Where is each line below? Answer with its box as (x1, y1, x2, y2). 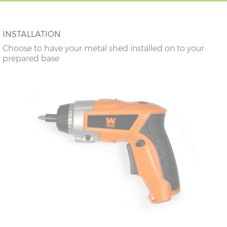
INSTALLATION (3, 29, 61, 40)
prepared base (3, 54, 59, 64)
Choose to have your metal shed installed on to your (3, 44, 204, 54)
